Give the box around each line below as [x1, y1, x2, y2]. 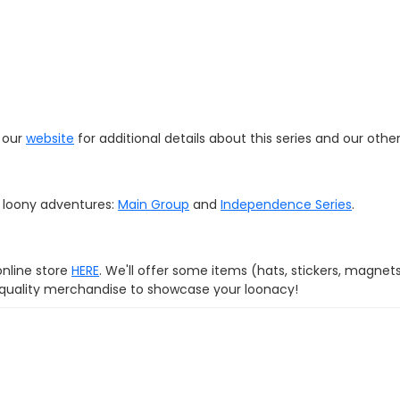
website [26, 129, 74, 147]
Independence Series [221, 196, 352, 213]
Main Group [118, 196, 189, 213]
